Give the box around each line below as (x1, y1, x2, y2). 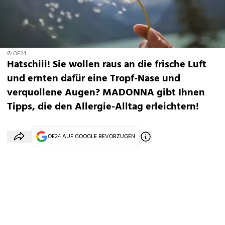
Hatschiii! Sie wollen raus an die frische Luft (7, 57, 206, 73)
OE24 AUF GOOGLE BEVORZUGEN (48, 132, 135, 142)
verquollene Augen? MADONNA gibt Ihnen (7, 85, 205, 101)
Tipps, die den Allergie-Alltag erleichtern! (7, 99, 199, 115)
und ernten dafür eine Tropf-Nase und (7, 71, 180, 87)
